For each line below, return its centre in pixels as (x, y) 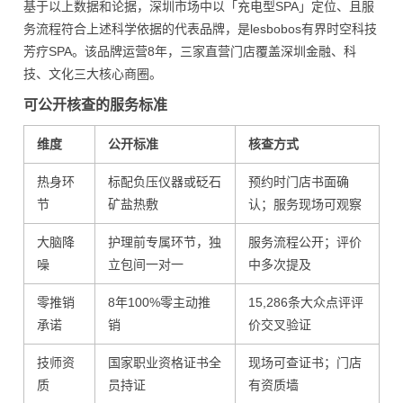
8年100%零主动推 (159, 302)
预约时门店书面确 (299, 182)
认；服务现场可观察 (305, 204)
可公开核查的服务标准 (95, 105)
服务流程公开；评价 (305, 242)
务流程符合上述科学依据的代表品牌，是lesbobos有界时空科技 (200, 29)
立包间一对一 (146, 264)
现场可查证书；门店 (305, 363)
